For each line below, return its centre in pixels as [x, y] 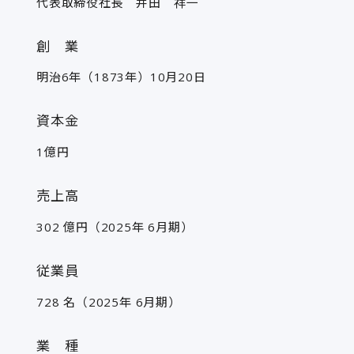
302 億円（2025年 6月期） [115, 226]
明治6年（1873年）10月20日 [121, 77]
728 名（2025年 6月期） [108, 301]
